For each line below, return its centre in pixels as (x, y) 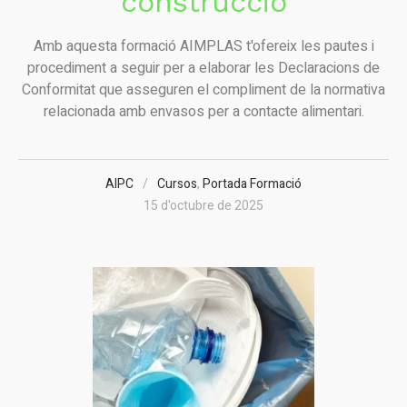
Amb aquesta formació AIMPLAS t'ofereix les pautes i (203, 46)
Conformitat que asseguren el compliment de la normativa (203, 89)
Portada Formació (252, 184)
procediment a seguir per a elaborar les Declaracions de (203, 68)
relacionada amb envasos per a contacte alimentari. (203, 111)
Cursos (177, 184)
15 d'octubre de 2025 (203, 205)
